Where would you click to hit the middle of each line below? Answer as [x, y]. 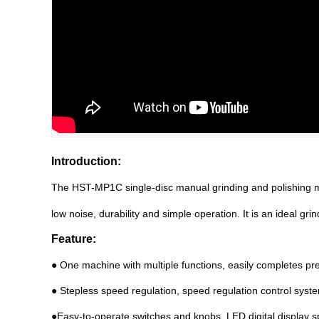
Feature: [74, 239]
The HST [71, 187]
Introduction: [86, 161]
